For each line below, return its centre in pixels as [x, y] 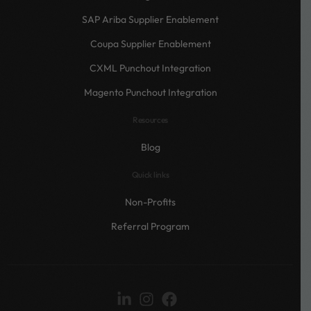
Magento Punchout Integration [150, 92]
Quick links [150, 174]
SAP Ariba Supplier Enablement [150, 19]
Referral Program [150, 226]
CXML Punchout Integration [150, 68]
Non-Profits [150, 202]
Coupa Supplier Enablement [150, 43]
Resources [150, 119]
